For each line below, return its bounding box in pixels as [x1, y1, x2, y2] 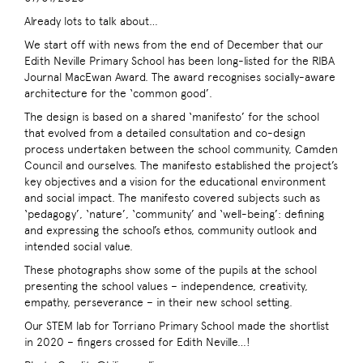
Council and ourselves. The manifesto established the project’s [24, 159, 338, 173]
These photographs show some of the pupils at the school [24, 263, 317, 277]
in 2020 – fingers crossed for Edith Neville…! [24, 335, 250, 349]
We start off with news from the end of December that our [24, 38, 323, 52]
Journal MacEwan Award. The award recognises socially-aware [24, 70, 335, 84]
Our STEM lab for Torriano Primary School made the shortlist [24, 319, 329, 333]
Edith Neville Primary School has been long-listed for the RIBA [24, 54, 335, 68]
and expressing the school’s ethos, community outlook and [24, 224, 317, 237]
